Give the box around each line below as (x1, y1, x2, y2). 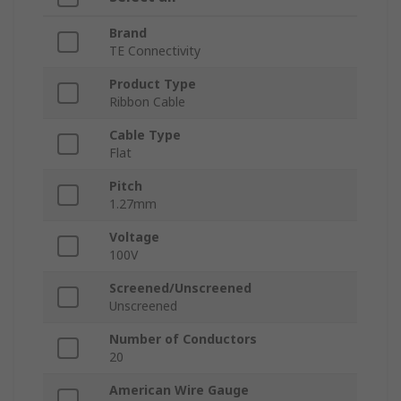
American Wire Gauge (109, 381, 249, 399)
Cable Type (109, 126, 181, 144)
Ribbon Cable (109, 93, 185, 111)
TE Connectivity (109, 42, 200, 60)
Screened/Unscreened (109, 279, 252, 297)
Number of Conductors (109, 330, 257, 348)
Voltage (109, 228, 159, 246)
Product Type (109, 75, 196, 93)
